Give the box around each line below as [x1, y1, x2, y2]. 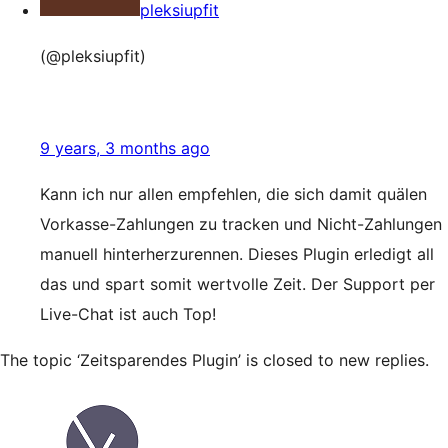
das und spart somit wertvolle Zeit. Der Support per [40, 274, 435, 294]
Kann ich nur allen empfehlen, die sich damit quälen [40, 184, 427, 204]
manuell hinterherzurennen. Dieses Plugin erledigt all [40, 244, 434, 264]
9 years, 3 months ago [40, 138, 210, 158]
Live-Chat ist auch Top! [40, 304, 216, 324]
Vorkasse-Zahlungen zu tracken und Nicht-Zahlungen [40, 214, 442, 234]
